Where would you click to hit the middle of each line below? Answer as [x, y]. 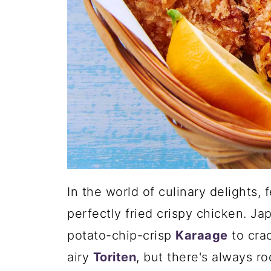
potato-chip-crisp [121, 235]
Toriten [114, 257]
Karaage [202, 235]
